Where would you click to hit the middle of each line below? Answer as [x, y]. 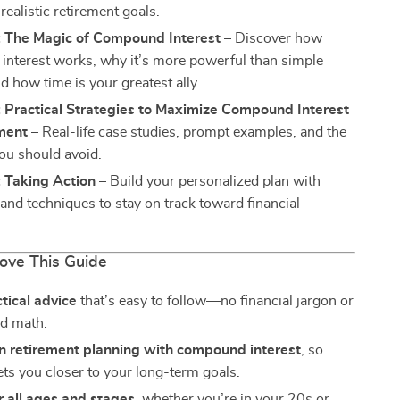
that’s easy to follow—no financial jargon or [216, 301]
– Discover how [272, 38]
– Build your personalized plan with [208, 181]
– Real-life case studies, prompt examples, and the [187, 132]
